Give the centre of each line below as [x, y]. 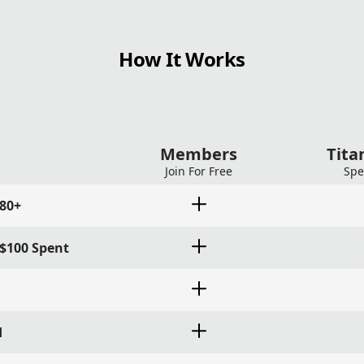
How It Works [182, 58]
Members [199, 154]
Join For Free [199, 171]
